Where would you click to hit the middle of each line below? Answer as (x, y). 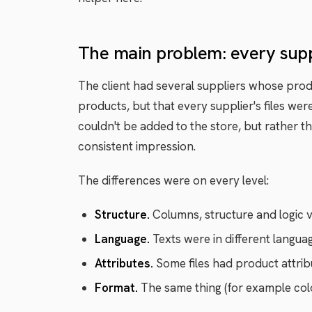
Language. (122, 239)
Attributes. (124, 263)
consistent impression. (137, 146)
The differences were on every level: (173, 180)
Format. (116, 288)
